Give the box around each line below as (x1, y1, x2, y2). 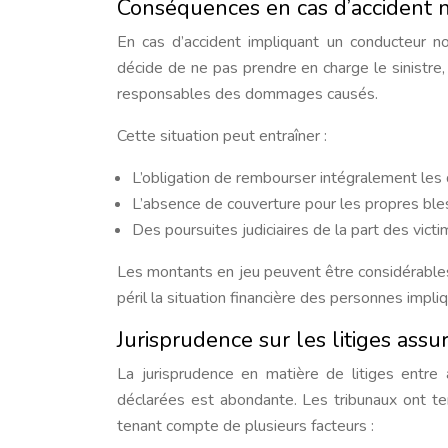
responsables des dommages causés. (117, 83, 378, 106)
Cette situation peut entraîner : (117, 125, 327, 148)
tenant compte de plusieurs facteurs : (117, 415, 374, 438)
